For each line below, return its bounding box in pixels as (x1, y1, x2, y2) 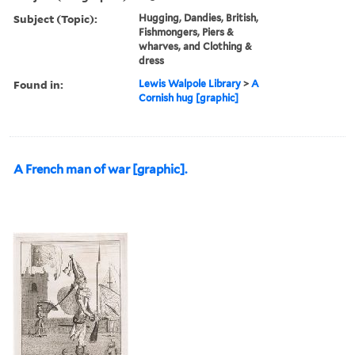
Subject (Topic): (13, 10, 97, 26)
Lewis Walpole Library (139, 77, 242, 90)
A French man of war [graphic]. (13, 162, 187, 177)
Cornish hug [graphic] (139, 91, 239, 104)
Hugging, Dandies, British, (139, 11, 259, 24)
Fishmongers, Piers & (139, 25, 235, 38)
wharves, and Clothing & (139, 40, 253, 52)
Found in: (13, 76, 63, 92)
